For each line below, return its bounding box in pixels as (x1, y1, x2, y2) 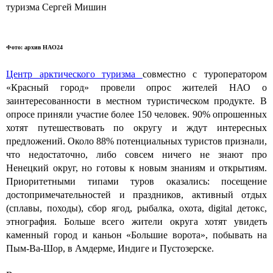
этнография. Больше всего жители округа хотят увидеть (6, 216, 267, 227)
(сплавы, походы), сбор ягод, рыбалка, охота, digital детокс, (6, 202, 267, 213)
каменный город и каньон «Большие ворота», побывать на (6, 229, 267, 240)
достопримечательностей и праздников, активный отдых (6, 189, 267, 200)
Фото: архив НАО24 (6, 43, 63, 51)
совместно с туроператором (142, 68, 268, 79)
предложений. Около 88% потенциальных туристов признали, (6, 135, 267, 146)
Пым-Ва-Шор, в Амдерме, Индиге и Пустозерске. (6, 243, 216, 253)
